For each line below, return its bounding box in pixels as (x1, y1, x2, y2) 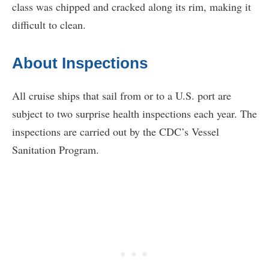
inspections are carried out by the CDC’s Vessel (12, 124, 219, 139)
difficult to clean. (12, 17, 86, 32)
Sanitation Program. (12, 142, 99, 157)
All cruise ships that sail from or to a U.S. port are (12, 88, 231, 103)
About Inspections (12, 53, 148, 72)
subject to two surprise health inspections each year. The (12, 106, 257, 121)
